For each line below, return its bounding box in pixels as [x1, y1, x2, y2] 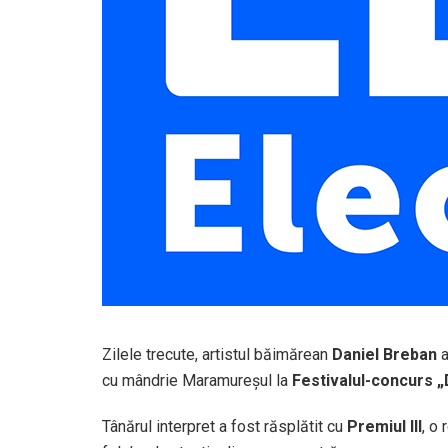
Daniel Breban [332, 344, 437, 364]
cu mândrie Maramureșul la [102, 370, 292, 390]
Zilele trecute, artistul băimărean [102, 344, 332, 364]
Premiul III [347, 416, 422, 436]
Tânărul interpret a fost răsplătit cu [102, 416, 347, 436]
